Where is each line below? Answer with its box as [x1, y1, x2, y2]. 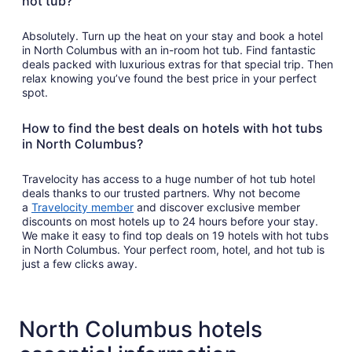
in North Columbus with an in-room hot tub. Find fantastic [22, 42, 316, 57]
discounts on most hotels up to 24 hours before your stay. [22, 214, 318, 228]
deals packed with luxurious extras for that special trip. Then [22, 57, 333, 71]
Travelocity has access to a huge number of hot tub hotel [22, 171, 315, 185]
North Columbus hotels [19, 315, 262, 343]
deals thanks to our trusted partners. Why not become [22, 185, 300, 200]
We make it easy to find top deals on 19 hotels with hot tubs [22, 228, 328, 242]
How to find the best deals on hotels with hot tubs [22, 119, 323, 136]
